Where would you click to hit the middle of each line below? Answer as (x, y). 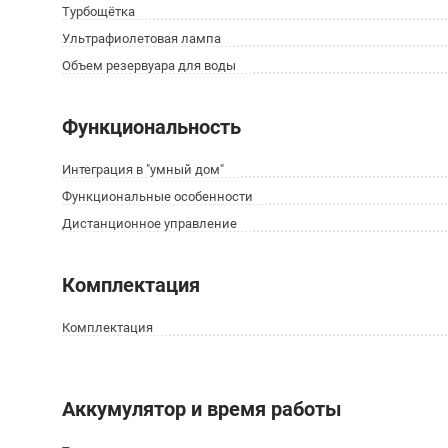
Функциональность (151, 127)
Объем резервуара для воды (149, 65)
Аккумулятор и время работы (202, 409)
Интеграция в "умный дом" (143, 169)
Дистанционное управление (149, 223)
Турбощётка (98, 11)
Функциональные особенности (157, 196)
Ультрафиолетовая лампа (141, 38)
